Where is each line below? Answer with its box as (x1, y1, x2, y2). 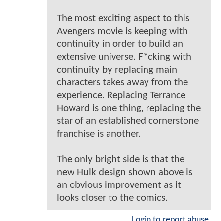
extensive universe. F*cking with (57, 51, 191, 62)
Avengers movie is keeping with (57, 26, 188, 37)
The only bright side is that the (57, 154, 184, 165)
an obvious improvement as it (57, 180, 181, 190)
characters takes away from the (57, 77, 188, 88)
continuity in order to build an (57, 38, 183, 49)
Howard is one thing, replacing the (57, 103, 201, 113)
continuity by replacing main (57, 64, 177, 75)
